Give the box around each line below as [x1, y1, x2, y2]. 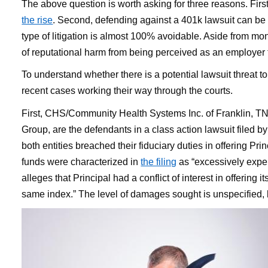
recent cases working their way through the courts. [22, 86, 233, 96]
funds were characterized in [22, 156, 141, 167]
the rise [22, 14, 53, 25]
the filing [141, 156, 177, 167]
